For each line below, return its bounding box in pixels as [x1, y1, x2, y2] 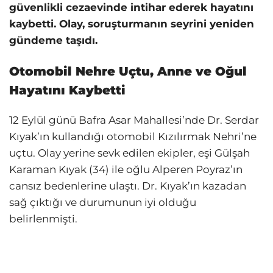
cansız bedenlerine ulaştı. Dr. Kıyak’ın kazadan [9, 180, 246, 193]
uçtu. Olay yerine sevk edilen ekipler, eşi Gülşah [9, 147, 250, 160]
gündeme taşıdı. [9, 34, 97, 47]
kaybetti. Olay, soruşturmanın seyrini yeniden [9, 18, 254, 30]
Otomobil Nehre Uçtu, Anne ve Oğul [9, 64, 247, 79]
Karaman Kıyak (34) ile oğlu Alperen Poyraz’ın [9, 163, 243, 176]
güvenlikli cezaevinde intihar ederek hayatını [9, 1, 253, 14]
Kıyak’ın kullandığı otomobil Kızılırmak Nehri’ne [9, 130, 257, 143]
